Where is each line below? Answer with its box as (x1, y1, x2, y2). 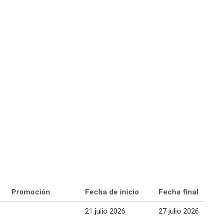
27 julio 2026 (159, 207, 199, 216)
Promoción (11, 188, 50, 196)
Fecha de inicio (85, 188, 139, 196)
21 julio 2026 (85, 207, 125, 216)
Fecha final (159, 188, 198, 196)
